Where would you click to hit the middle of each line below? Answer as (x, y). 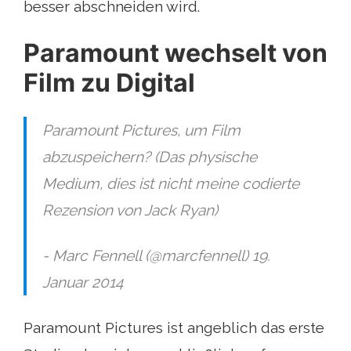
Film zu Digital (109, 82)
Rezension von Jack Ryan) (130, 210)
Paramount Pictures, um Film (141, 130)
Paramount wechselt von (175, 52)
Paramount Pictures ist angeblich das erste (174, 327)
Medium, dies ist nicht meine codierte (171, 183)
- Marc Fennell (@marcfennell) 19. (156, 255)
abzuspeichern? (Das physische (150, 156)
